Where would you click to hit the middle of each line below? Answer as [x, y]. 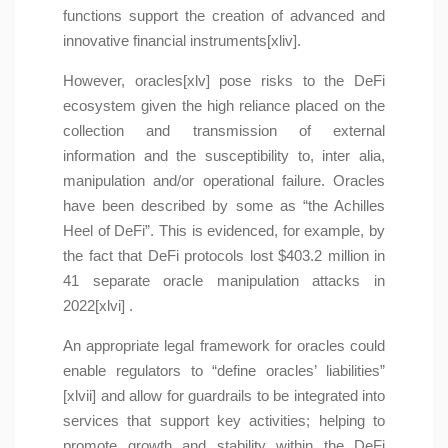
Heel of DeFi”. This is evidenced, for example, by [224, 231]
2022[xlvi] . [98, 306]
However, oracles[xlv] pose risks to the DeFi [224, 81]
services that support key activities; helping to [224, 421]
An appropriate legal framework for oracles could [224, 346]
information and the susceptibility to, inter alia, [224, 156]
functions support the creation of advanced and [224, 16]
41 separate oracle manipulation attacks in [224, 281]
